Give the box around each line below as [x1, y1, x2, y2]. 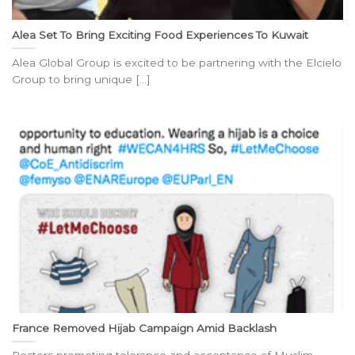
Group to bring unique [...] [12, 72, 151, 86]
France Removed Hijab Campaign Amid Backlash [12, 321, 277, 334]
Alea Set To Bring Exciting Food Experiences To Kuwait [12, 28, 308, 41]
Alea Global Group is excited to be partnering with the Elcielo [12, 55, 342, 69]
